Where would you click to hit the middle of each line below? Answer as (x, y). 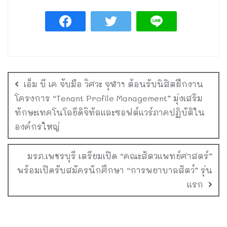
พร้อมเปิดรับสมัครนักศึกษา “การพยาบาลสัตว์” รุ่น (115, 170)
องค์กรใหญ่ (37, 126)
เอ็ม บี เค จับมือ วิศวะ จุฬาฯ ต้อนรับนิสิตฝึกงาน (113, 84)
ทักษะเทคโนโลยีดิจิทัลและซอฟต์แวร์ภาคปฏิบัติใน (110, 112)
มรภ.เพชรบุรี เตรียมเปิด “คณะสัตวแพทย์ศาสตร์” (120, 156)
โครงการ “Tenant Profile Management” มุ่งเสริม (109, 98)
